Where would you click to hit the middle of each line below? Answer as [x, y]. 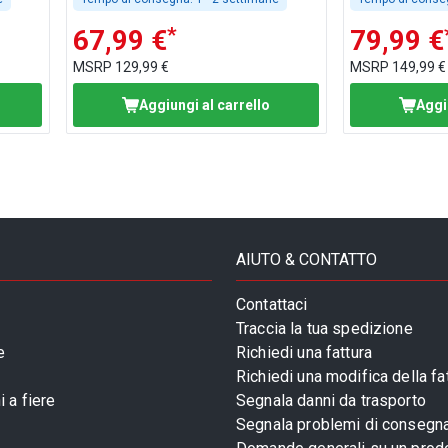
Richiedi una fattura [304, 353]
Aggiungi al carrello [205, 104]
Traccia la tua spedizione [324, 329]
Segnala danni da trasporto [331, 401]
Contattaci [272, 305]
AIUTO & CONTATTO [306, 260]
